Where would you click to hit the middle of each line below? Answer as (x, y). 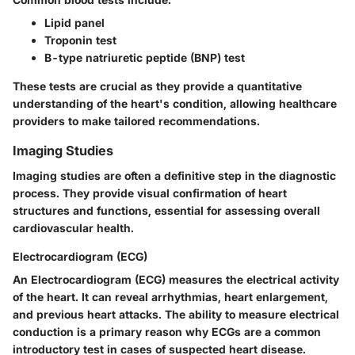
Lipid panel (74, 22)
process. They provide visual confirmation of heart (150, 193)
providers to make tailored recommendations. (136, 120)
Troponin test (80, 40)
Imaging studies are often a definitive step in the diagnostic (174, 175)
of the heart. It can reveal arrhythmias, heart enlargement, (170, 296)
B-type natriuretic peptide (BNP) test (145, 57)
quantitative (269, 86)
